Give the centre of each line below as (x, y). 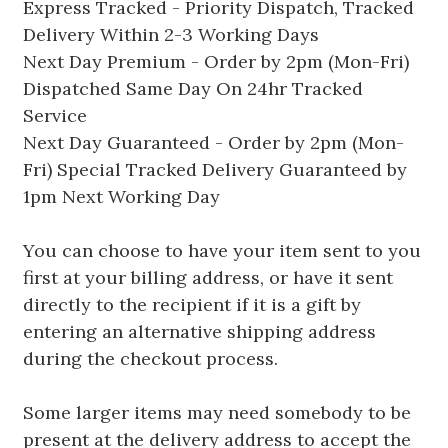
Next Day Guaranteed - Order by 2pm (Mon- (213, 142)
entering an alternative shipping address (199, 331)
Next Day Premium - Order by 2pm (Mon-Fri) (215, 61)
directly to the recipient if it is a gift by (191, 304)
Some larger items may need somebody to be (216, 412)
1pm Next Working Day (121, 196)
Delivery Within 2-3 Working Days (170, 34)
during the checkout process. (150, 358)
